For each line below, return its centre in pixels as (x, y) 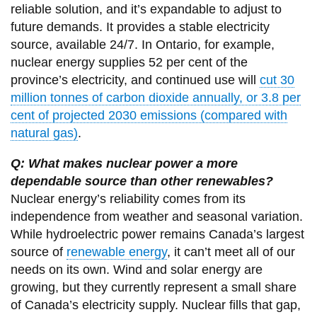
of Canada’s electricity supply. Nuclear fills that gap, (155, 305)
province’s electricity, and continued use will (135, 80)
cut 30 (277, 80)
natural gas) (44, 133)
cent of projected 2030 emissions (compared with (149, 116)
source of (38, 252)
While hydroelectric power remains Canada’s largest (157, 235)
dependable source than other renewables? (142, 181)
